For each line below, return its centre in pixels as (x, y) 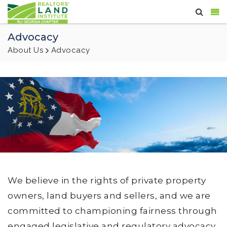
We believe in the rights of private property (107, 181)
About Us (25, 50)
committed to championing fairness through (112, 211)
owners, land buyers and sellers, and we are (109, 196)
